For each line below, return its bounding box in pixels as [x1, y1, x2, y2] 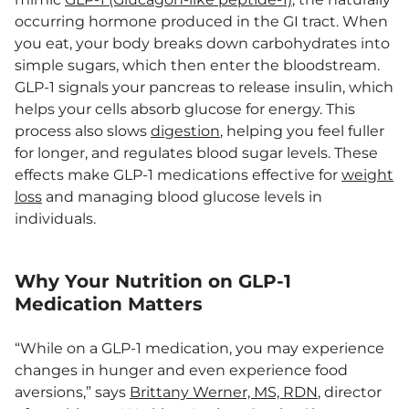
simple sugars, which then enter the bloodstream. [15, 57, 380, 74]
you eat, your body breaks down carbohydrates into [15, 35, 390, 52]
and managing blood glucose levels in [42, 188, 322, 205]
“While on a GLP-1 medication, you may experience [15, 340, 384, 357]
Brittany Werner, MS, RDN [130, 383, 318, 401]
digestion [151, 122, 220, 140]
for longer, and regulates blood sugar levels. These [15, 144, 378, 162]
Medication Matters [15, 293, 203, 315]
